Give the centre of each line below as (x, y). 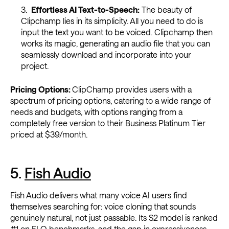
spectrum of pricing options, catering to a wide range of (110, 101)
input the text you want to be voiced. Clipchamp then (117, 32)
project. (35, 66)
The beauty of (165, 10)
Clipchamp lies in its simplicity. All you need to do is (112, 21)
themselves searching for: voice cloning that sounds (103, 207)
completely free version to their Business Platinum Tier (108, 123)
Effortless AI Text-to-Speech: (85, 10)
